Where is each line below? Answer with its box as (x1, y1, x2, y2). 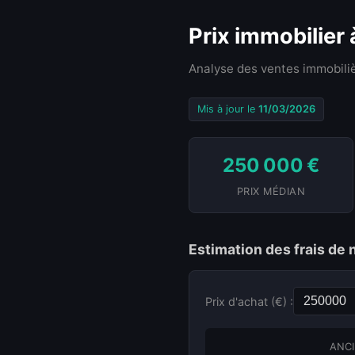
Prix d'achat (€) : (205, 294, 293, 308)
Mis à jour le (197, 103, 258, 115)
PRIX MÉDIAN (236, 185, 306, 197)
